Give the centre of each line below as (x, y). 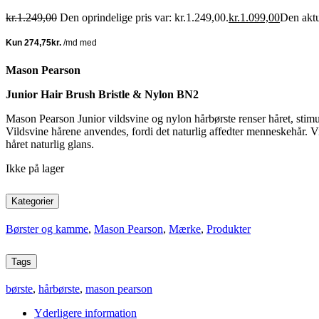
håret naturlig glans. (50, 144)
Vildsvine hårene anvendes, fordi (81, 131)
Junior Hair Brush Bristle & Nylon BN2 (102, 94)
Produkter (229, 229)
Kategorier (32, 201)
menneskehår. (277, 131)
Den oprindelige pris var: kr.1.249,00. (144, 17)
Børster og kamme (47, 229)
